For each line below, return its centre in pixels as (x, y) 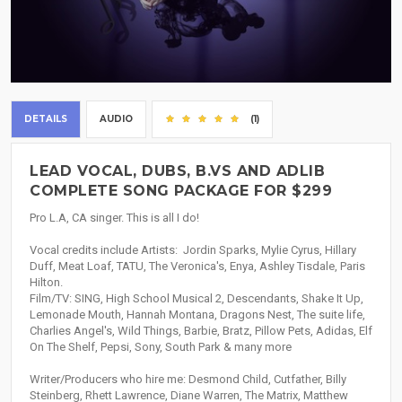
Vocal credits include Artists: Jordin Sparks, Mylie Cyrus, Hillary (193, 250)
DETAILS (46, 119)
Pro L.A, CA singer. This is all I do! (114, 218)
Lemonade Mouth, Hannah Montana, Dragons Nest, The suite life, (197, 315)
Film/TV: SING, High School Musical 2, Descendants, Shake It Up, (197, 299)
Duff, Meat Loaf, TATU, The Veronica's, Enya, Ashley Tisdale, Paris (197, 267)
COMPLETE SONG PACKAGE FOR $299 (181, 191)
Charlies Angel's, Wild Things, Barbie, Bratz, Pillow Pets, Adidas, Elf (201, 331)
